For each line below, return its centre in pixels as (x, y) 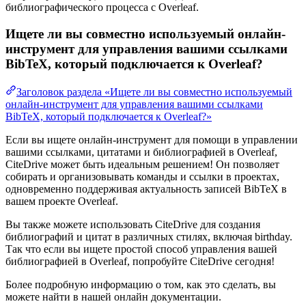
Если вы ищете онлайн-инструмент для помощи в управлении (152, 139)
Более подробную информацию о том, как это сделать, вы (141, 284)
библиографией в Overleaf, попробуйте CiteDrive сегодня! (140, 261)
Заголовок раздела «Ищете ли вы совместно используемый (154, 92)
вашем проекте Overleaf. (62, 201)
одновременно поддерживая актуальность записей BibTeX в (146, 189)
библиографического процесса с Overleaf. (102, 8)
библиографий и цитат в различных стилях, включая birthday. (149, 236)
